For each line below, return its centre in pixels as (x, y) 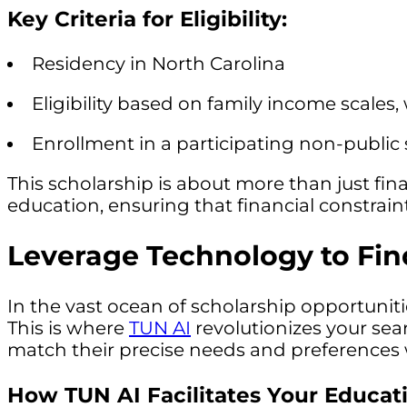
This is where (68, 328)
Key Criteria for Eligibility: (147, 18)
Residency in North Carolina (159, 64)
